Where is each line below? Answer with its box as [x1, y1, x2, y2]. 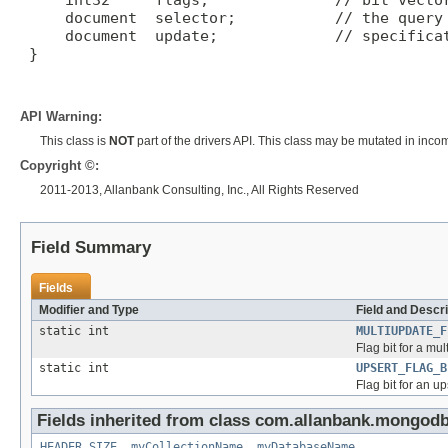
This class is [40, 134, 109, 149]
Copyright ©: [20, 158, 99, 174]
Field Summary [31, 238, 151, 258]
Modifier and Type [39, 303, 139, 318]
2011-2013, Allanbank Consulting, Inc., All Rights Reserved [40, 183, 359, 198]
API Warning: [20, 109, 102, 125]
